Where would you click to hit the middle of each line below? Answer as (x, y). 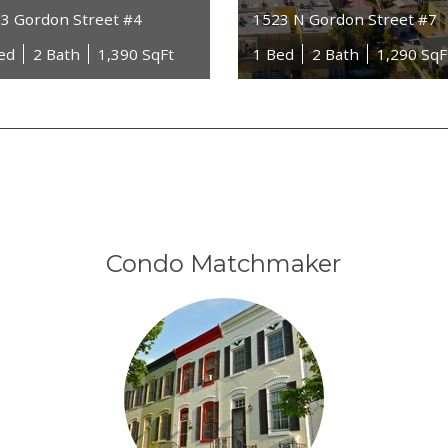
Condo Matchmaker (224, 263)
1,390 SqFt (135, 54)
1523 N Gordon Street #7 (345, 18)
